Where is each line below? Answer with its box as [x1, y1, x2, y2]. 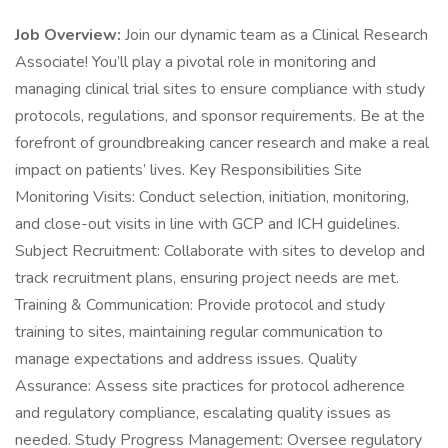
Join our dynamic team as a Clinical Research [121, 24, 428, 46]
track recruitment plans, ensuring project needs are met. [15, 267, 399, 289]
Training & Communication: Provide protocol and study [15, 294, 385, 316]
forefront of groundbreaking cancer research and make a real [15, 132, 429, 154]
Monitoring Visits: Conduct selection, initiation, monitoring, [15, 186, 409, 208]
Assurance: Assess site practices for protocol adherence [15, 375, 405, 397]
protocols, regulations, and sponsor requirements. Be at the [15, 105, 425, 127]
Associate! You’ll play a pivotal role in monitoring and [15, 51, 376, 73]
